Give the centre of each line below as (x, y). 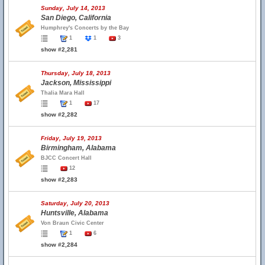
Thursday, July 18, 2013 (76, 73)
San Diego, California (76, 18)
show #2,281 (59, 49)
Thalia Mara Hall (63, 93)
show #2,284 (59, 245)
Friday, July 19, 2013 (71, 138)
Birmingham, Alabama (78, 148)
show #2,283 (59, 180)
